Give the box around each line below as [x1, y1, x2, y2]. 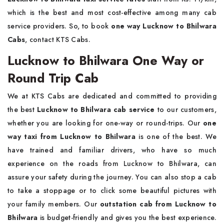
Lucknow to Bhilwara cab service [34, 104, 155, 115]
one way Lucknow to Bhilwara [111, 21, 216, 31]
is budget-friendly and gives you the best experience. [37, 212, 216, 223]
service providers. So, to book [7, 21, 111, 31]
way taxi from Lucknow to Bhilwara [7, 131, 135, 142]
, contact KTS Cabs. [25, 34, 95, 45]
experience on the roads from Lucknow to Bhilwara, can [7, 158, 216, 169]
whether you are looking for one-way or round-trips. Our [7, 118, 203, 128]
